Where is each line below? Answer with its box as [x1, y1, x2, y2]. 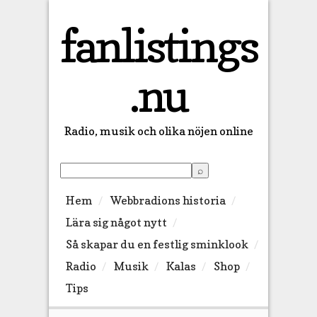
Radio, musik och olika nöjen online [64, 124, 253, 138]
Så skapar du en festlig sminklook [65, 237, 248, 252]
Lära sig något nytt [65, 215, 167, 230]
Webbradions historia [110, 193, 226, 208]
